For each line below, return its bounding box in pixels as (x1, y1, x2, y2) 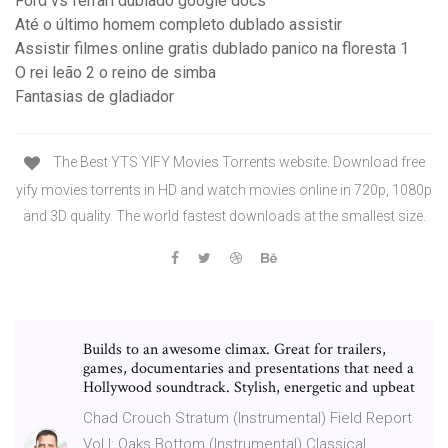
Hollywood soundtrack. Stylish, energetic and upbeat (83, 376, 419, 398)
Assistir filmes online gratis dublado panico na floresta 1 (15, 39, 409, 59)
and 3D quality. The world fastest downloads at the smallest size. (22, 207, 426, 224)
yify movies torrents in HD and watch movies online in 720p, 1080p (16, 181, 432, 198)
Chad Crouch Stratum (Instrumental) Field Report (83, 408, 412, 427)
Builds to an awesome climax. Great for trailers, (83, 338, 386, 360)
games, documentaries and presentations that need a (83, 357, 414, 379)
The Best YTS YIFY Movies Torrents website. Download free (49, 154, 425, 171)
